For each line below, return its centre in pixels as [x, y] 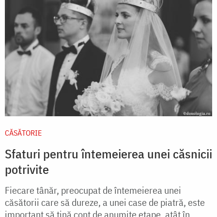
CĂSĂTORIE [23, 133]
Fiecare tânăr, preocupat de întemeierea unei [93, 190]
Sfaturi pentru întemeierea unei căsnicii [108, 154]
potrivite [27, 169]
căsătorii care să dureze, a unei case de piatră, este [105, 202]
